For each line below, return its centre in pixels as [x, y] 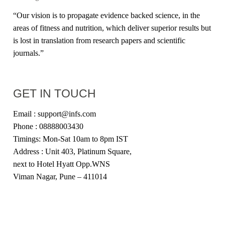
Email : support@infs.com [55, 114]
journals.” [29, 53]
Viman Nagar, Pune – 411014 [60, 176]
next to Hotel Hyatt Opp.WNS [62, 164]
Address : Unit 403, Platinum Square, [73, 151]
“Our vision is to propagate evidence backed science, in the [107, 15]
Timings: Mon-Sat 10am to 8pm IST [71, 139]
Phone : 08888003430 [48, 126]
